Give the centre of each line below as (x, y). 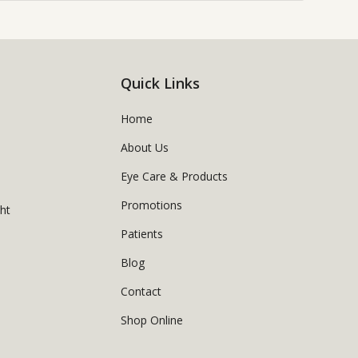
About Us (145, 148)
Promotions (152, 205)
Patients (142, 234)
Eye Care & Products (175, 177)
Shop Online (152, 320)
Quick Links (161, 84)
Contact (141, 292)
